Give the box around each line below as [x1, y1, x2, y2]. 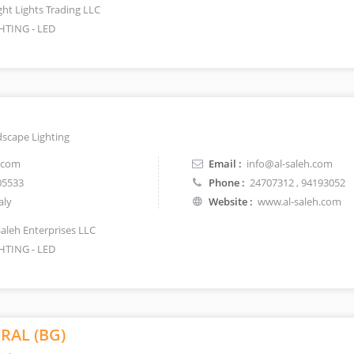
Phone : [209, 175, 246, 190]
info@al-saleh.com [247, 156, 333, 171]
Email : [209, 156, 243, 171]
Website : [209, 194, 254, 209]
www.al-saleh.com [258, 194, 342, 209]
